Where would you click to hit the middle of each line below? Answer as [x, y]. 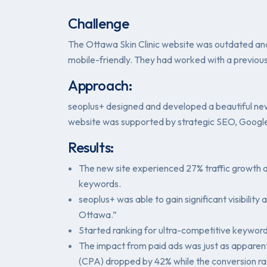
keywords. [100, 184]
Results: [91, 148]
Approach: [100, 86]
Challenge [99, 24]
